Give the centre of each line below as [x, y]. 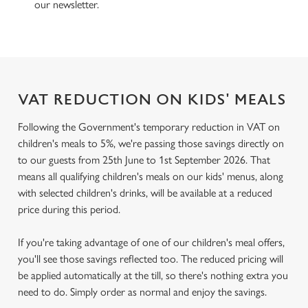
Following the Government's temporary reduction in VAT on [149, 127]
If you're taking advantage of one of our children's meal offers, [151, 242]
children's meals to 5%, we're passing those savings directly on [151, 143]
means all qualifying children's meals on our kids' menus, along [151, 176]
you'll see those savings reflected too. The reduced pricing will [151, 259]
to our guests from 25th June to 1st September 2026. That [144, 160]
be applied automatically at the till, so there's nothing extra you [153, 275]
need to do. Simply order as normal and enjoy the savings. [142, 292]
